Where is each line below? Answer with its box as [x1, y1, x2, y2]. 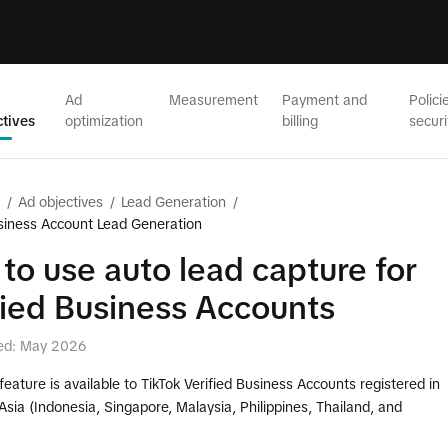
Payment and [282, 92, 368, 108]
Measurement [169, 92, 259, 108]
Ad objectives [18, 194, 103, 210]
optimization [64, 113, 143, 129]
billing [282, 113, 319, 129]
